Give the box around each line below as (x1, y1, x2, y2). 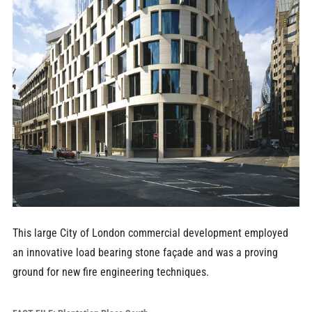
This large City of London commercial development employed (12, 226, 288, 240)
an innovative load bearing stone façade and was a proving (12, 246, 278, 260)
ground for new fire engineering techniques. (12, 265, 209, 279)
